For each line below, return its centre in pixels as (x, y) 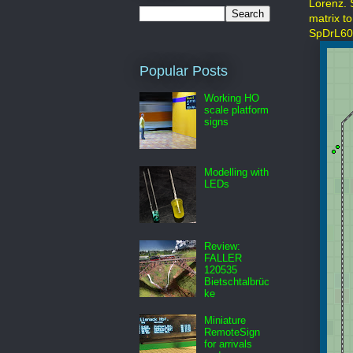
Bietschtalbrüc (237, 281)
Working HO (232, 98)
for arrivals (229, 344)
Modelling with (237, 172)
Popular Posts (184, 71)
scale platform (237, 110)
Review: (223, 246)
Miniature (225, 320)
